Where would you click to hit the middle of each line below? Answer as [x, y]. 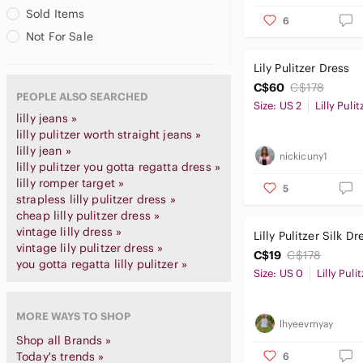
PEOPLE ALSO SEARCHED [82, 97]
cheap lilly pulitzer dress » [88, 216]
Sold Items [56, 14]
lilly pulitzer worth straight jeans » [109, 135]
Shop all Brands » [64, 340]
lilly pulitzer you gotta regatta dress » [118, 167]
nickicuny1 [303, 156]
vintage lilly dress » [69, 232]
